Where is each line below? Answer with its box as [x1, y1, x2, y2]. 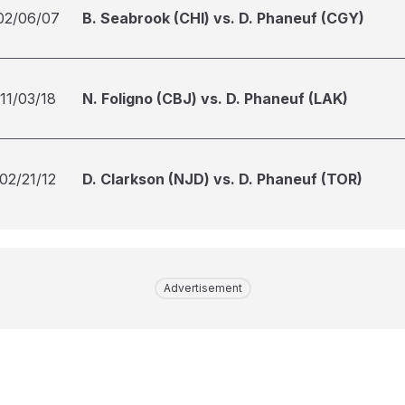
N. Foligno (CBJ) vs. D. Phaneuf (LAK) [82, 89, 348, 108]
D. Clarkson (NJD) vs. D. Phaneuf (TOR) [82, 170, 363, 188]
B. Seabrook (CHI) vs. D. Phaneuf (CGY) [82, 9, 364, 27]
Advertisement [163, 281, 242, 295]
